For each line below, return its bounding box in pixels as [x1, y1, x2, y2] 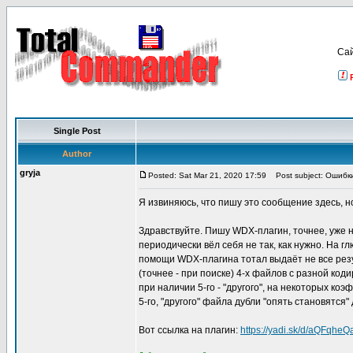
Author [62, 149, 91, 158]
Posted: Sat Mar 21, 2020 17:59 [148, 171, 266, 180]
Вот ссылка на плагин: [139, 325, 240, 336]
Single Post [53, 126, 101, 136]
